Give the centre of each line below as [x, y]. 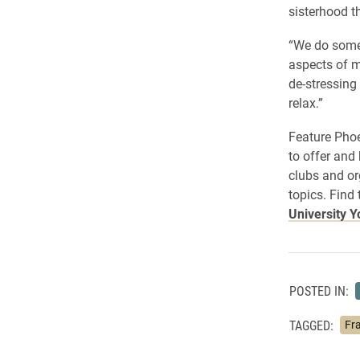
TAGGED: [311, 325]
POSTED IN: [319, 291]
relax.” [305, 102]
